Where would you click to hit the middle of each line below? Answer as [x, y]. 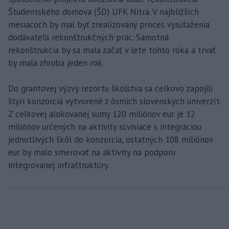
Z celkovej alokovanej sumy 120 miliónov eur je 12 [102, 114]
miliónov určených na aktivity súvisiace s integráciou [105, 127]
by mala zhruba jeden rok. [56, 63]
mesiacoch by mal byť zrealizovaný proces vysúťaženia [109, 25]
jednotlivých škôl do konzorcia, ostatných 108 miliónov [110, 140]
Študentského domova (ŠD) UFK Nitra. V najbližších [104, 12]
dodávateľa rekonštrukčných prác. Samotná [88, 38]
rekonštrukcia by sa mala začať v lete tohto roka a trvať [112, 50]
